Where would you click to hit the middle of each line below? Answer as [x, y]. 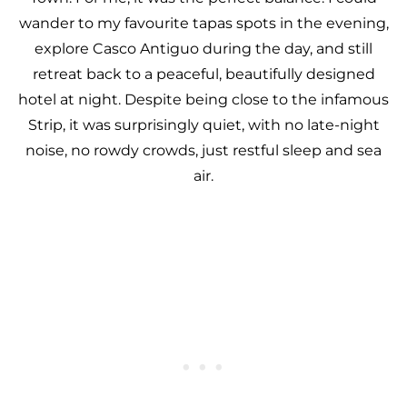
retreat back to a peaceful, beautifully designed [203, 74]
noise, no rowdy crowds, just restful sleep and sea [203, 150]
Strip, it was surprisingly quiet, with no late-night [203, 125]
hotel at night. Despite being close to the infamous [203, 99]
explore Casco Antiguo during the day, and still [203, 49]
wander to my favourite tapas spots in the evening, [203, 23]
